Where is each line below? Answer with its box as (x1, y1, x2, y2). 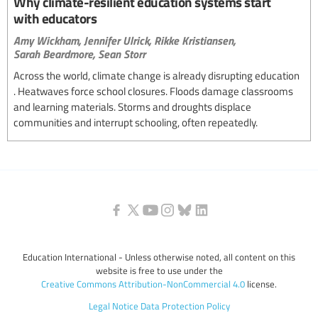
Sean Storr (98, 45, 146, 62)
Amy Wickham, (13, 31, 81, 48)
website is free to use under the (95, 263, 223, 277)
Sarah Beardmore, (13, 45, 95, 62)
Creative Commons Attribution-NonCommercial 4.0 (41, 277, 245, 290)
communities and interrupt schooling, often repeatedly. (13, 114, 258, 129)
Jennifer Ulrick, (84, 31, 151, 48)
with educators (13, 8, 97, 28)
